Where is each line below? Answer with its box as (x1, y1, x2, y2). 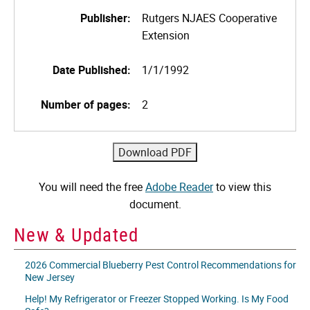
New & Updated (14, 221, 139, 247)
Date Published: (53, 62, 131, 77)
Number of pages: (41, 96, 131, 112)
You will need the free (39, 179, 145, 194)
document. (129, 196, 181, 212)
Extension (142, 27, 190, 43)
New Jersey (25, 271, 75, 284)
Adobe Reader (145, 179, 213, 194)
